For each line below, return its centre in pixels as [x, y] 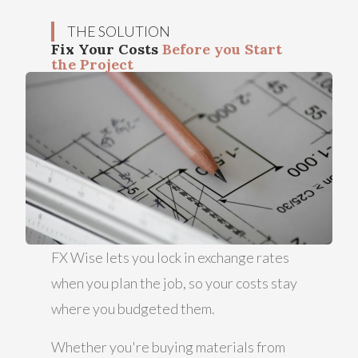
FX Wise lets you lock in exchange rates [170, 257]
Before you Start [222, 49]
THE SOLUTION [119, 31]
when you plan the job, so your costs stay [174, 282]
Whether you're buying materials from [168, 346]
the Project [92, 64]
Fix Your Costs [107, 49]
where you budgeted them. [133, 308]
